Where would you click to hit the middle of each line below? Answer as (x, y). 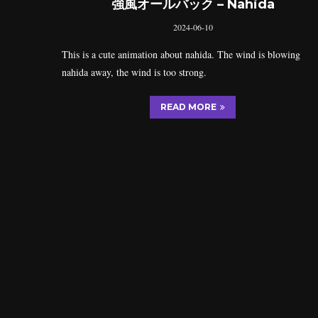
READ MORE (189, 107)
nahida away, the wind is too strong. (134, 72)
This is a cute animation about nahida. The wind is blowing (181, 55)
